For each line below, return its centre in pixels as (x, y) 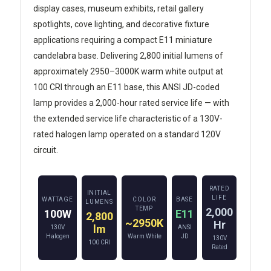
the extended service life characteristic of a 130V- (128, 119)
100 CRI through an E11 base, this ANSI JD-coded (126, 87)
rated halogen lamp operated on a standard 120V (127, 135)
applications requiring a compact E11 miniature (123, 40)
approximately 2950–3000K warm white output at (128, 72)
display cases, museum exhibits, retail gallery (119, 9)
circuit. (46, 150)
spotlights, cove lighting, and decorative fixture (121, 24)
